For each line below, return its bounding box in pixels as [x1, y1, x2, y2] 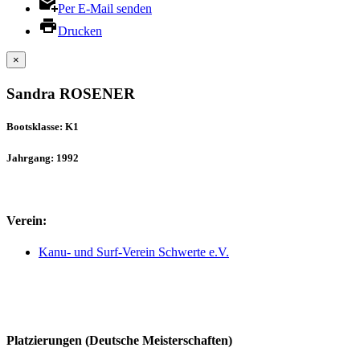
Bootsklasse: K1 [6, 121, 79, 133]
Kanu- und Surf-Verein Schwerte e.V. [39, 245, 229, 260]
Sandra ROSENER [6, 85, 135, 103]
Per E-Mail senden [58, 2, 152, 15]
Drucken [58, 24, 102, 38]
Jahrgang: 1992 [6, 151, 79, 164]
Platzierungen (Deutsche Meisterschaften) [6, 333, 232, 347]
